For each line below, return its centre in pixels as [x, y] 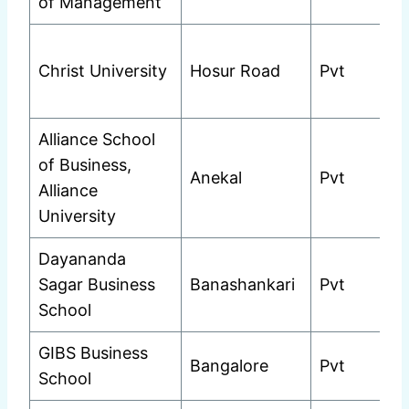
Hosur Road [235, 71]
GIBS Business [93, 353]
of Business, [85, 165]
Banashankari [242, 285]
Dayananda [82, 259]
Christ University [103, 71]
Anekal [216, 178]
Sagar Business [97, 285]
